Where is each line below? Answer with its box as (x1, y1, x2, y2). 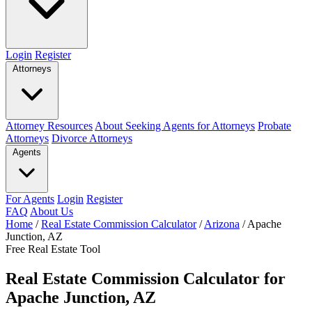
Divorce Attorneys (52, 132, 132, 144)
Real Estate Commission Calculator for (6, 269, 286, 288)
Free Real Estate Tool (6, 243, 100, 255)
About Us (30, 205, 73, 217)
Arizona (204, 218, 240, 230)
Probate (258, 120, 291, 132)
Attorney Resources (6, 120, 93, 132)
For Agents (6, 193, 54, 205)
